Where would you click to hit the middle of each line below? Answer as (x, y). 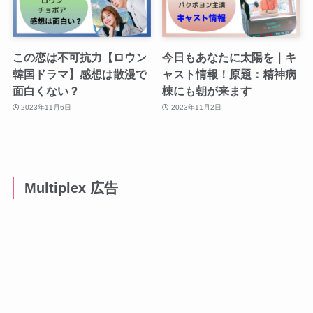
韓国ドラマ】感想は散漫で (79, 74)
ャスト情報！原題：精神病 (230, 74)
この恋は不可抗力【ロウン (79, 57)
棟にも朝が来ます (207, 90)
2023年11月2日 (196, 108)
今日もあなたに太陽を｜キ (230, 57)
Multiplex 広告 (72, 188)
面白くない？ (46, 90)
